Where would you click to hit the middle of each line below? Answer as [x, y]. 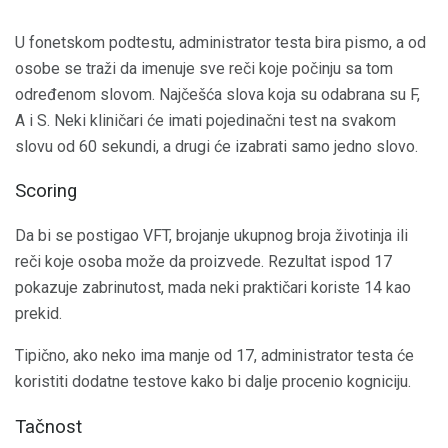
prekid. [38, 313]
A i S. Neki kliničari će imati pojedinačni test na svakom [205, 120]
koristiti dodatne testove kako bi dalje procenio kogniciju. [213, 381]
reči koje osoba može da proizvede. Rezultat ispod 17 [203, 261]
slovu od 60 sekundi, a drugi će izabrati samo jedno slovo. [216, 146]
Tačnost [48, 426]
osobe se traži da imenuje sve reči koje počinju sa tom [204, 68]
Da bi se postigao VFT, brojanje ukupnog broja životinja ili [211, 235]
